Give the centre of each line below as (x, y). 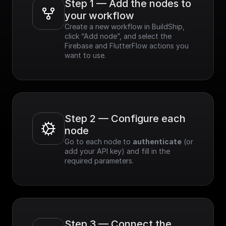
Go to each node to (99, 142)
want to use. (85, 55)
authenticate (157, 142)
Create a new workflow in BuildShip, (125, 26)
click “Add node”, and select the (118, 36)
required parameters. (99, 161)
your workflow (99, 16)
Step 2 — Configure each (125, 119)
